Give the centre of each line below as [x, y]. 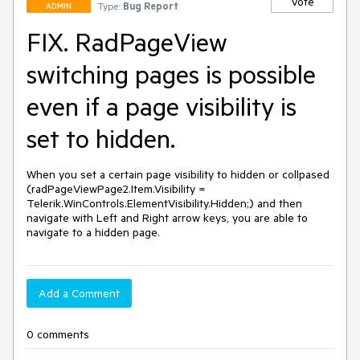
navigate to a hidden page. [93, 232]
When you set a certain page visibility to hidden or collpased [178, 174]
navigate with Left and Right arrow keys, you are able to [167, 218]
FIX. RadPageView [127, 42]
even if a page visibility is [162, 106]
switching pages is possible [171, 74]
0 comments [58, 334]
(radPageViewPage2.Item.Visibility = [116, 189]
